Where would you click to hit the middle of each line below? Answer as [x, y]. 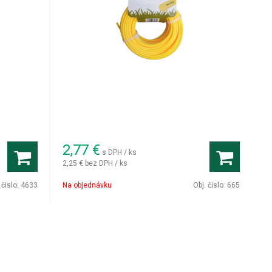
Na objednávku [87, 185]
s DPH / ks [120, 152]
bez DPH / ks [107, 163]
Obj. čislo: [210, 185]
